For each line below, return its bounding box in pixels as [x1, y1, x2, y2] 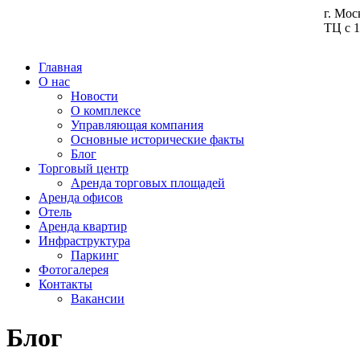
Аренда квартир [39, 219, 127, 233]
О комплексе [71, 104, 141, 117]
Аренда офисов [39, 190, 123, 204]
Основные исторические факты [71, 133, 244, 146]
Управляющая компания [71, 118, 203, 132]
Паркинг [71, 248, 119, 262]
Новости [71, 89, 118, 103]
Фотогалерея [39, 263, 108, 276]
